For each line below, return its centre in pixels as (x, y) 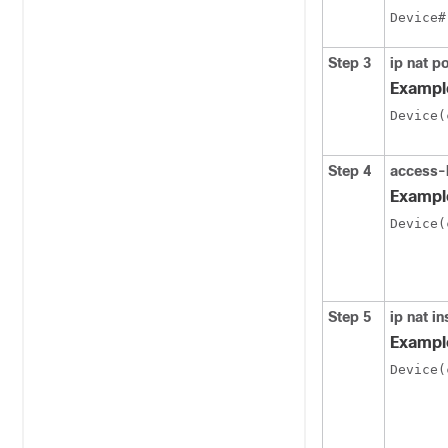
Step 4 (349, 171)
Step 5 (349, 317)
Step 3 (349, 63)
